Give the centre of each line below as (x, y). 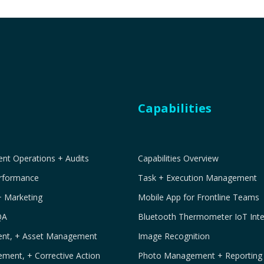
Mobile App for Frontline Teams (199, 197)
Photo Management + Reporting (200, 255)
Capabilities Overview (179, 158)
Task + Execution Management (198, 178)
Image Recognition (174, 236)
